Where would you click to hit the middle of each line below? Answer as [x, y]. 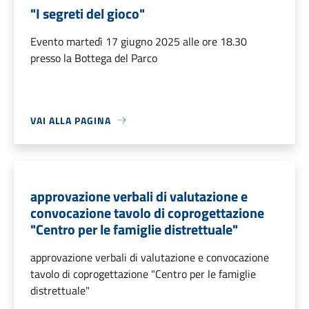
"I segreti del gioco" [88, 13]
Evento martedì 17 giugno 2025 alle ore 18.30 [139, 41]
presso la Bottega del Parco [94, 58]
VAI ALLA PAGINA [71, 120]
